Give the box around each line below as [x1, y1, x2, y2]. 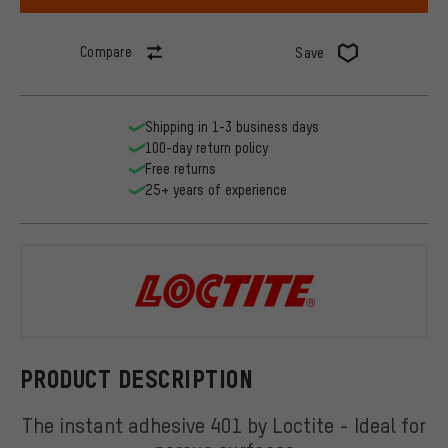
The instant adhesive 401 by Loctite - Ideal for [22, 410, 426, 438]
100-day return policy [145, 139, 268, 157]
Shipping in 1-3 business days [145, 118, 319, 136]
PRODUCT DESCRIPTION [20, 365, 254, 393]
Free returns [145, 160, 216, 178]
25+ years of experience [145, 181, 287, 199]
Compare [79, 43, 133, 61]
